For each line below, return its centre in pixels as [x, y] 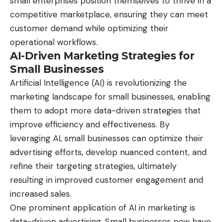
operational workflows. [54, 42]
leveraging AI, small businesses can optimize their [107, 139]
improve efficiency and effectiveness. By [90, 125]
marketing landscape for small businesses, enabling [110, 97]
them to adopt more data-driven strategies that [105, 111]
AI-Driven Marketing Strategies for [102, 56]
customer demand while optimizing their [89, 28]
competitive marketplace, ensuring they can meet [109, 15]
